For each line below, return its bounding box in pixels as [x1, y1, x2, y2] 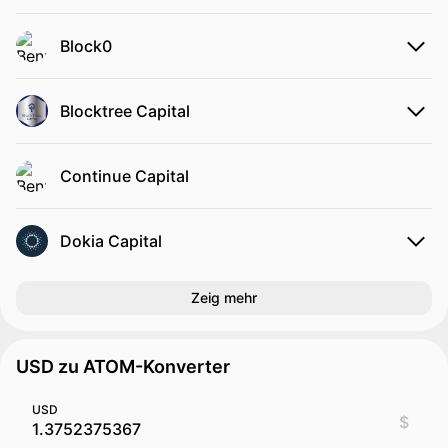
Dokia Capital [60, 231, 162, 251]
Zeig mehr [191, 289, 257, 306]
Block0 [60, 36, 112, 56]
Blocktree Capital [60, 101, 190, 121]
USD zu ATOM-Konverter [16, 356, 230, 377]
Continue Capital [60, 166, 189, 186]
